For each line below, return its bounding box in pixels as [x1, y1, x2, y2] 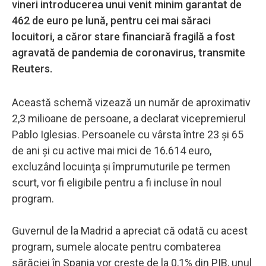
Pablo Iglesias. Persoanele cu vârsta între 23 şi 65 [12, 128, 243, 141]
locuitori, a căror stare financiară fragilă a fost [12, 30, 235, 43]
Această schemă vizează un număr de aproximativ [12, 96, 251, 109]
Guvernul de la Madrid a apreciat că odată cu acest [12, 224, 248, 237]
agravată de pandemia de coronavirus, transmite [12, 46, 245, 59]
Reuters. [12, 62, 52, 75]
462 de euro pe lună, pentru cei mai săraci [12, 14, 211, 27]
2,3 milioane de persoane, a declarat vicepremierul [12, 112, 246, 125]
